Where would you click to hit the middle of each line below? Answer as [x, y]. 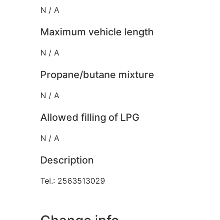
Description [67, 160]
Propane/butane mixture [97, 74]
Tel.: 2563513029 [73, 180]
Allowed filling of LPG [90, 117]
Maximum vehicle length [97, 32]
